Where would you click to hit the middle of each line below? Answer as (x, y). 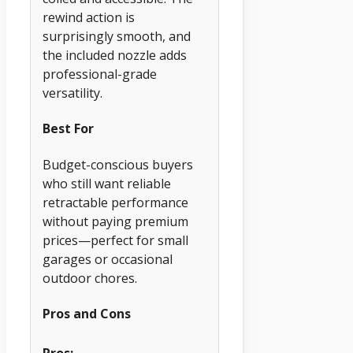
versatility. (72, 93)
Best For (68, 129)
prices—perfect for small (115, 240)
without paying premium (115, 221)
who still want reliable (107, 183)
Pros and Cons (87, 313)
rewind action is (89, 17)
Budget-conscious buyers (118, 164)
